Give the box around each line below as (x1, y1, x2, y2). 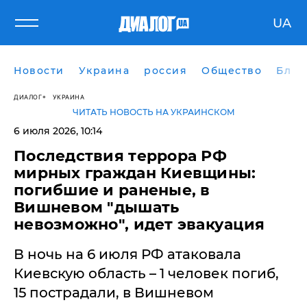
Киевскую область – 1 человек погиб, (14, 265, 279, 282)
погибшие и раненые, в (14, 181, 210, 199)
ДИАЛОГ (14, 93, 42, 101)
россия (144, 64, 187, 77)
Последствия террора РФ (14, 147, 227, 165)
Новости (14, 64, 64, 77)
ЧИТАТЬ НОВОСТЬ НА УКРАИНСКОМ (72, 107, 235, 117)
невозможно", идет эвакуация (14, 215, 265, 234)
